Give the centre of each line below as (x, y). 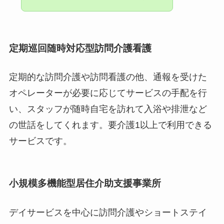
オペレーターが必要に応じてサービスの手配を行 (108, 93)
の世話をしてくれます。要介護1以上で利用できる (110, 125)
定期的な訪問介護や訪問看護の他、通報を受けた (108, 77)
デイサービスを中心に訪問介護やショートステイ (108, 212)
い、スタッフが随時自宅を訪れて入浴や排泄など (108, 109)
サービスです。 (40, 141)
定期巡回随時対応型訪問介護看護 (80, 48)
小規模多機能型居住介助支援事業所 (85, 183)
